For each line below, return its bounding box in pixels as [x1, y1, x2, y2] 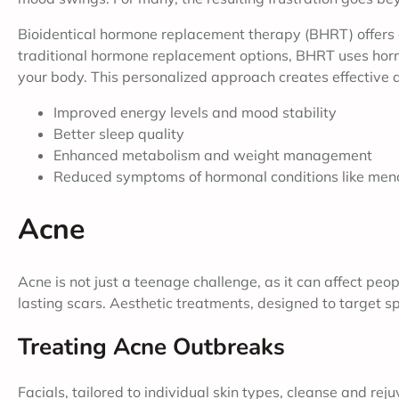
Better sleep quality [53, 125, 184, 143]
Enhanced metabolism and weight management [53, 146, 372, 165]
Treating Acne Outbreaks [18, 331, 285, 363]
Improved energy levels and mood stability [53, 103, 337, 122]
